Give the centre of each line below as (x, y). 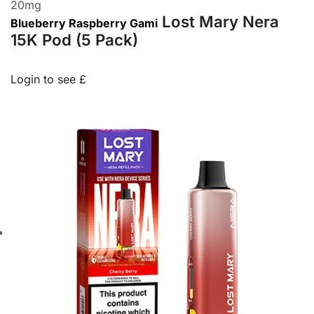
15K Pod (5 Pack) (74, 39)
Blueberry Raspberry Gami (84, 23)
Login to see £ (48, 79)
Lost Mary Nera (220, 21)
